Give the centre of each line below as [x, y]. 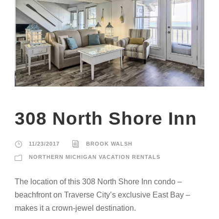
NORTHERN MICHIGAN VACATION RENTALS [95, 157]
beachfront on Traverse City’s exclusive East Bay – [102, 195]
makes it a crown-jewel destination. [75, 208]
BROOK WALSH [109, 144]
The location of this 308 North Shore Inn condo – [98, 182]
